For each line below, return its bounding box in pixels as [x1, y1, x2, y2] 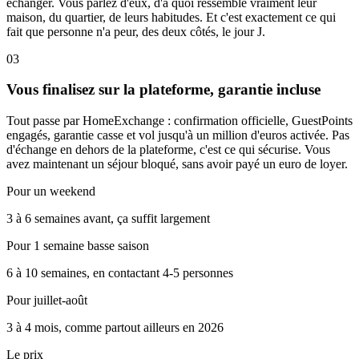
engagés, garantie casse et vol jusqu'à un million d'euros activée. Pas [6, 127, 349, 142]
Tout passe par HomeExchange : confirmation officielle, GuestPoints [6, 113, 353, 127]
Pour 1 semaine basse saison [6, 238, 149, 252]
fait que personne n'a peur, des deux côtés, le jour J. [6, 24, 265, 38]
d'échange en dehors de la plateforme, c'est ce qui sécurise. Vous [6, 142, 330, 156]
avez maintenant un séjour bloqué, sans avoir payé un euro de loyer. [6, 156, 348, 171]
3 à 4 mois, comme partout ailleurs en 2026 [6, 320, 224, 334]
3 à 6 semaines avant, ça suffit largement [6, 211, 210, 225]
